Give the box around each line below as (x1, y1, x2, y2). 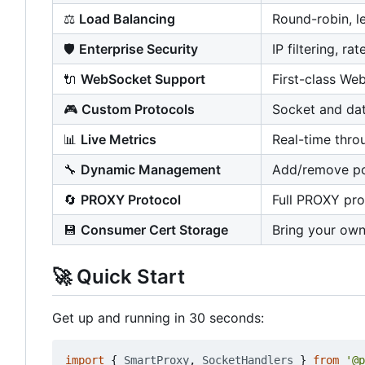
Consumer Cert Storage (81, 222, 228, 239)
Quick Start (72, 265, 185, 289)
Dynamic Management (81, 161, 221, 178)
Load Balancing (79, 11, 175, 28)
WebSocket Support (81, 71, 205, 88)
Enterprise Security (79, 41, 198, 58)
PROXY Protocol (81, 191, 181, 209)
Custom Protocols (81, 101, 195, 118)
